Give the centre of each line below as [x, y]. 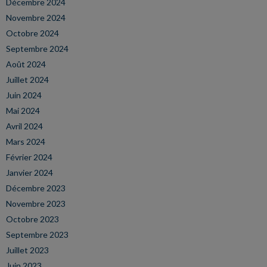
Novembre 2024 [36, 18]
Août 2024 [26, 64]
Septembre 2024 [37, 49]
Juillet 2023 [27, 250]
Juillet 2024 [27, 80]
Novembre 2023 [36, 204]
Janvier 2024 [30, 173]
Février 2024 [29, 157]
